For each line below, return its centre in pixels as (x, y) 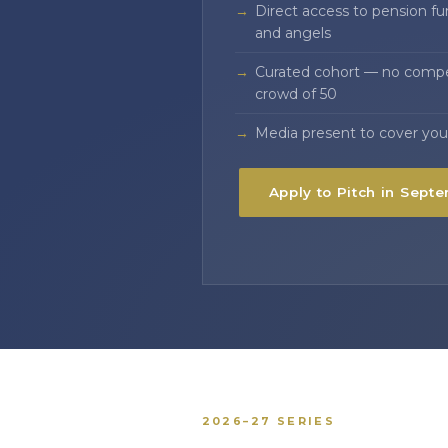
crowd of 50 (295, 94)
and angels (292, 33)
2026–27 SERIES (268, 421)
